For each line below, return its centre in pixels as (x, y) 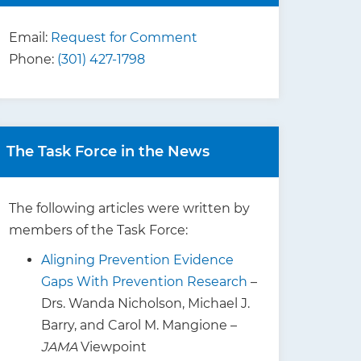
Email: (30, 37)
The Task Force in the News (108, 151)
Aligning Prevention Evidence (137, 260)
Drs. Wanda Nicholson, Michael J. (145, 303)
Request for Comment (124, 37)
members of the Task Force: (98, 230)
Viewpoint (112, 347)
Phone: (33, 59)
